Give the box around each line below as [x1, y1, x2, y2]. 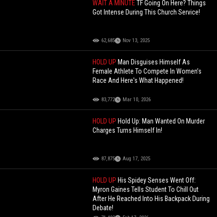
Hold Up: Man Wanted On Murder [118, 117, 205, 125]
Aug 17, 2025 [123, 155, 151, 162]
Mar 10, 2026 [123, 96, 151, 103]
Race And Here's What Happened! [93, 76, 184, 84]
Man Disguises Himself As [118, 58, 190, 66]
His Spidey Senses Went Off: [118, 176, 196, 184]
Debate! [93, 203, 114, 212]
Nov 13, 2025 [123, 37, 150, 44]
